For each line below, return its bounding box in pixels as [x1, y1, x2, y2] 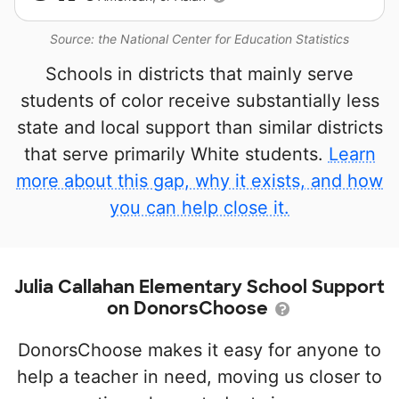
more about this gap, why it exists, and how [16, 170, 383, 192]
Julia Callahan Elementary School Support [14, 275, 385, 299]
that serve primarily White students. [23, 143, 329, 166]
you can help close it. [110, 197, 289, 219]
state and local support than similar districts [16, 117, 383, 139]
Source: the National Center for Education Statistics [50, 31, 349, 47]
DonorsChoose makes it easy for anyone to [18, 339, 381, 362]
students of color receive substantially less [20, 90, 379, 112]
